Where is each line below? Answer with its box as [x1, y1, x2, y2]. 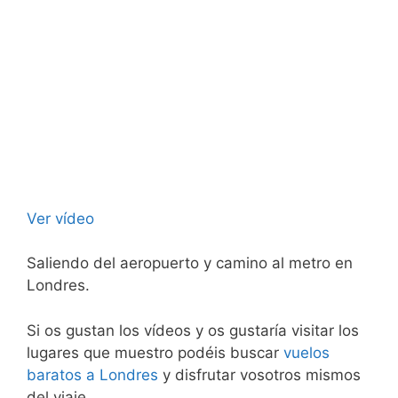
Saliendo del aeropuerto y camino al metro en [27, 254, 353, 272]
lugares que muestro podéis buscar [27, 343, 283, 362]
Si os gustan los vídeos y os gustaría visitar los [27, 321, 359, 339]
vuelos [283, 343, 330, 362]
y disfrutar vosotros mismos [158, 365, 361, 384]
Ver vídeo [27, 209, 94, 227]
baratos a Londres [27, 365, 158, 384]
